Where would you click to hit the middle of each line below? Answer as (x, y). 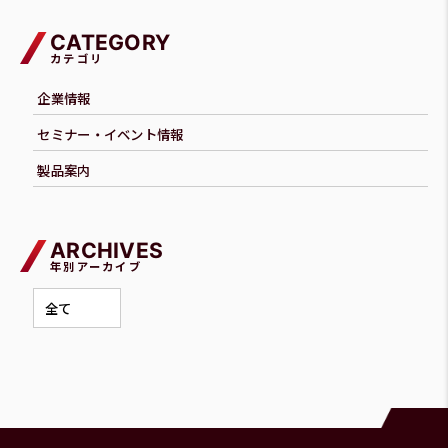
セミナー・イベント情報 (110, 134)
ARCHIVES (107, 251)
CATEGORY (110, 42)
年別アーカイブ (96, 266)
